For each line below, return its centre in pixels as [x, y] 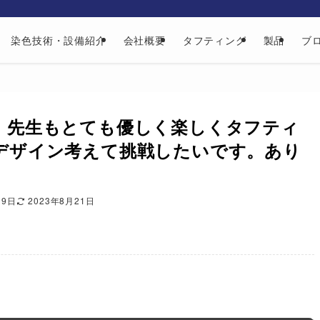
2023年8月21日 [61, 200]
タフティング [214, 40]
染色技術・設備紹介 [59, 40]
